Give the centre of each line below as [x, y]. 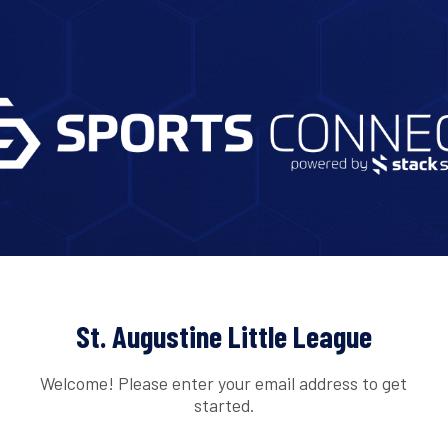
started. [223, 404]
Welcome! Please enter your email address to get [224, 382]
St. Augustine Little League [224, 336]
